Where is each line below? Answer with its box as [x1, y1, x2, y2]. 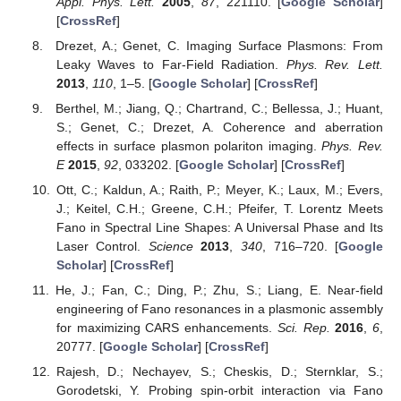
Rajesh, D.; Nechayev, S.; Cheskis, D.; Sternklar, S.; [55, 364, 383, 380]
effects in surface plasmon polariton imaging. [55, 139, 322, 154]
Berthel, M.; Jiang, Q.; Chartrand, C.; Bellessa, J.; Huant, [55, 101, 383, 116]
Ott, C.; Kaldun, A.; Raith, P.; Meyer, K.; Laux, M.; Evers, [55, 183, 383, 198]
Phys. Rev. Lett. [286, 56, 384, 72]
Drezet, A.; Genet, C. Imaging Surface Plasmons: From [55, 38, 383, 53]
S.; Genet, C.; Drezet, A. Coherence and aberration [55, 120, 383, 135]
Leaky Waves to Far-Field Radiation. [55, 56, 286, 72]
